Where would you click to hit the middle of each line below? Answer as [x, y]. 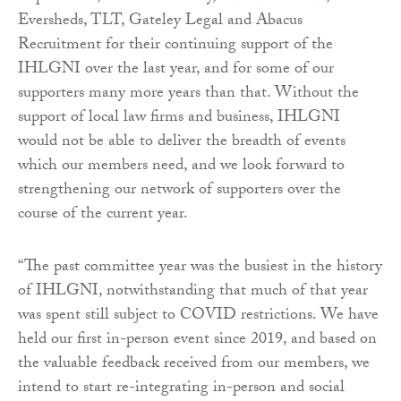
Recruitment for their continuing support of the [175, 46]
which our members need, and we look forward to [181, 166]
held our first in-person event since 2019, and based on [197, 340]
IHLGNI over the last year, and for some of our [176, 70]
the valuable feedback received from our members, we [194, 364]
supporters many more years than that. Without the [188, 94]
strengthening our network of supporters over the [179, 191]
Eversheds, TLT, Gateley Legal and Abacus [160, 21]
